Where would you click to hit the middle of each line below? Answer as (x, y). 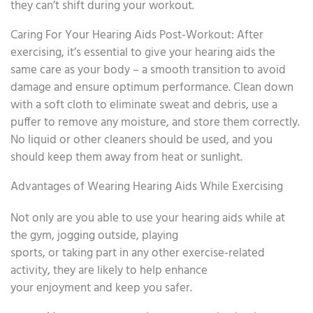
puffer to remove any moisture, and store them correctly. (155, 122)
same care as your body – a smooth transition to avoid (148, 70)
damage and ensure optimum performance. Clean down (152, 87)
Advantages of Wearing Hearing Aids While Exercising (147, 187)
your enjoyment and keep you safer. (101, 288)
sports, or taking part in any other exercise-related (138, 253)
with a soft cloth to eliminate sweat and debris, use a (144, 105)
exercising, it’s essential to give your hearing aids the (143, 52)
